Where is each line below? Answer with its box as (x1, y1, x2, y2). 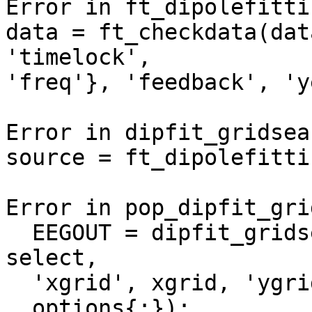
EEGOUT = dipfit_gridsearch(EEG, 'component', (6, 220, 32, 246)
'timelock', (6, 45, 151, 70)
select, (6, 245, 98, 271)
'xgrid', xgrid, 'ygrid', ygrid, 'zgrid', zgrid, (6, 270, 32, 296)
